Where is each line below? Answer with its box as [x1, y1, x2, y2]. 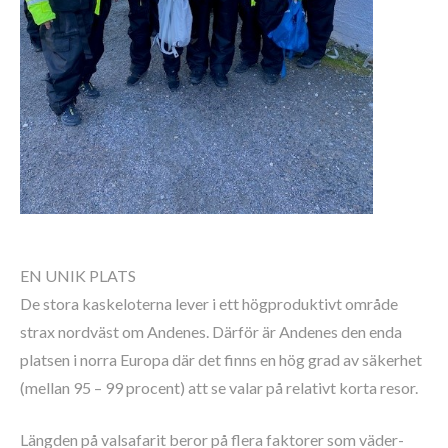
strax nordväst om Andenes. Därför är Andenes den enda [20, 321, 402, 341]
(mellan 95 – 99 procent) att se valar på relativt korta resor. [20, 377, 418, 397]
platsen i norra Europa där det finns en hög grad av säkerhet [20, 349, 422, 369]
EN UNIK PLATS [20, 265, 136, 285]
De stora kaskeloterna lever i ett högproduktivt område [20, 293, 398, 313]
